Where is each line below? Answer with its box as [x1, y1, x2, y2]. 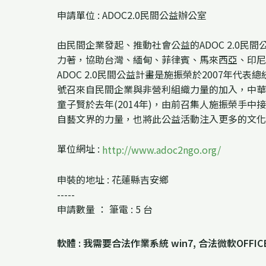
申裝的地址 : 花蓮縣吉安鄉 [57, 172, 169, 187]
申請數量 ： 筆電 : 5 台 [57, 202, 153, 217]
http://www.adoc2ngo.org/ [102, 142, 221, 157]
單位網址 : [57, 141, 102, 156]
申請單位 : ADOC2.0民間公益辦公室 [57, 8, 207, 23]
